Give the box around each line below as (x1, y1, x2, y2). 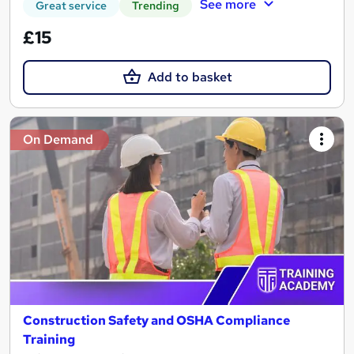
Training (23, 330, 75, 348)
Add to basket (147, 68, 232, 85)
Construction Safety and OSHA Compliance (23, 311, 290, 329)
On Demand (23, 131, 93, 149)
